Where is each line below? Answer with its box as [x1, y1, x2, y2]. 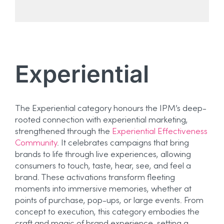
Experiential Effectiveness [111, 128, 207, 136]
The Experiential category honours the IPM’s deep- [14, 105, 206, 113]
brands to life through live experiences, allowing [14, 151, 191, 159]
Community [14, 139, 57, 148]
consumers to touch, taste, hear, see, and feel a [14, 162, 191, 171]
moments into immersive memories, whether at [14, 185, 191, 194]
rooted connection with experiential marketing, [14, 116, 188, 125]
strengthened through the [14, 128, 112, 136]
